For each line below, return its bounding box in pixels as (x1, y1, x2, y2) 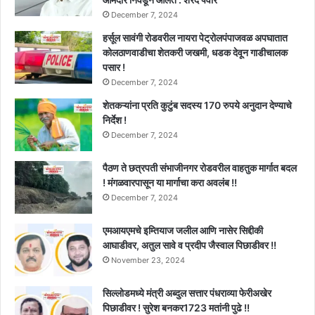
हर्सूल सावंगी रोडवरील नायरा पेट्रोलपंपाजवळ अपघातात (103, 32, 288, 44)
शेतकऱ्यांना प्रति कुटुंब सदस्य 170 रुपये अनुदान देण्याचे (103, 99, 292, 112)
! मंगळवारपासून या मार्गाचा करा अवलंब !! (103, 176, 237, 189)
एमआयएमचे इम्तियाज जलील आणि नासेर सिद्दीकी (103, 224, 263, 237)
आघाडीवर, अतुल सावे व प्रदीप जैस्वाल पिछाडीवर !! (103, 239, 276, 252)
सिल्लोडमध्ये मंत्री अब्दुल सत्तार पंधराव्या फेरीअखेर (103, 287, 271, 300)
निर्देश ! (103, 114, 127, 127)
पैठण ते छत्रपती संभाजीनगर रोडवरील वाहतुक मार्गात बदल (103, 162, 297, 174)
